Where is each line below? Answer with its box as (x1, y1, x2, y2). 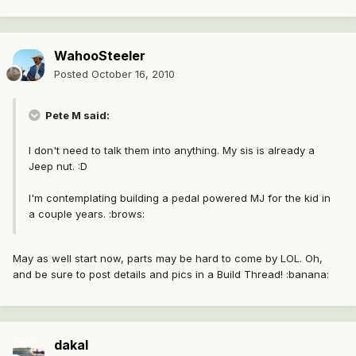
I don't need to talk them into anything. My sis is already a (29, 144, 315, 157)
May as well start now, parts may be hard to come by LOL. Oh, (13, 252, 323, 265)
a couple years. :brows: (29, 207, 145, 221)
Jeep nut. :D (29, 160, 87, 173)
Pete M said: (43, 109, 110, 122)
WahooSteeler (54, 48, 145, 64)
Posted (54, 68, 91, 81)
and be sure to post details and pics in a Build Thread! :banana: (13, 268, 329, 281)
